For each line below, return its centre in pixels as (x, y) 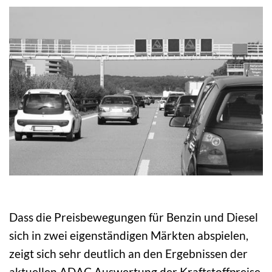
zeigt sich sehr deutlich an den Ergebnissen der (128, 253)
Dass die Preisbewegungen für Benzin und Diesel (134, 217)
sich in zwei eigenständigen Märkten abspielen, (129, 235)
